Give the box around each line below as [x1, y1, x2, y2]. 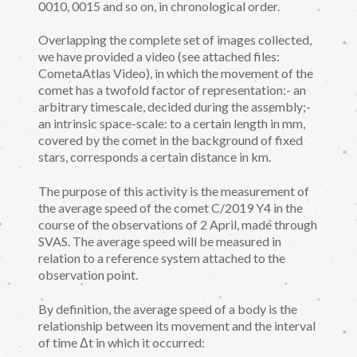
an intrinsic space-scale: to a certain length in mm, [38, 116, 305, 131]
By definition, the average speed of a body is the [38, 300, 297, 316]
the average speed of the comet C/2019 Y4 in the [38, 199, 303, 215]
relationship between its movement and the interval [38, 317, 316, 333]
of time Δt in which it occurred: [38, 334, 205, 350]
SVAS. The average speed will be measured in [38, 233, 281, 249]
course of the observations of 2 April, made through [38, 216, 317, 232]
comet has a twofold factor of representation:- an [38, 82, 306, 98]
